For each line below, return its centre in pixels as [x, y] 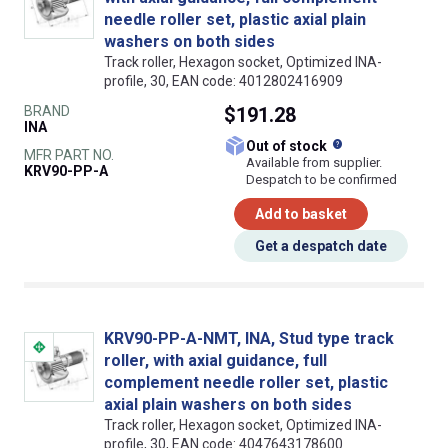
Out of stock [293, 145]
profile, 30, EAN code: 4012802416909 [223, 80]
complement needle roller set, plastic [246, 382]
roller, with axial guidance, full [215, 360]
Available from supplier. [314, 162]
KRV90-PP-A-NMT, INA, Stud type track [249, 338]
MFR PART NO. [69, 154]
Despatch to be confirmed [321, 179]
